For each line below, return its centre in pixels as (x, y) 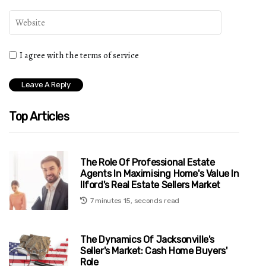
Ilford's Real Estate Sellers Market (151, 185)
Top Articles (39, 116)
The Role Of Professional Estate (148, 162)
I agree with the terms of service (79, 55)
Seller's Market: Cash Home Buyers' (154, 251)
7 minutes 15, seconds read (134, 200)
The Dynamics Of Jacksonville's (148, 239)
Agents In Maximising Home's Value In (160, 173)
